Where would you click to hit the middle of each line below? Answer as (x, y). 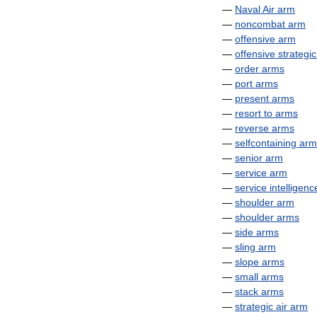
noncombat (260, 24)
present (252, 98)
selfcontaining (266, 143)
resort (248, 113)
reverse (252, 128)
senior (249, 158)
